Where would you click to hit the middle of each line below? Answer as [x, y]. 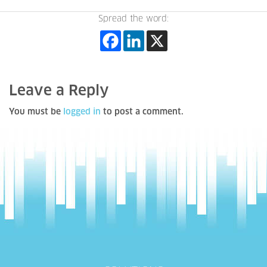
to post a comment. [142, 112]
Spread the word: [133, 19]
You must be [36, 112]
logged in [82, 112]
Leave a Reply [59, 91]
